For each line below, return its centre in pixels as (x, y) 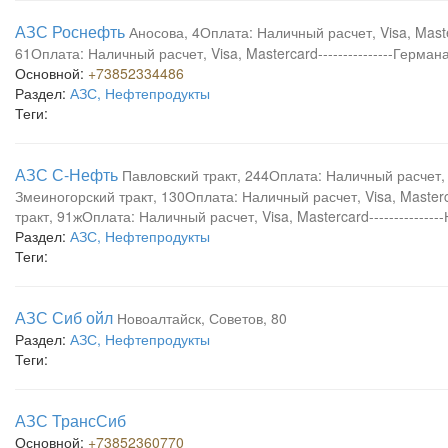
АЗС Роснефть (70, 31)
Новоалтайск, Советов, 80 (202, 318)
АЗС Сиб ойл (64, 317)
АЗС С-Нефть (66, 174)
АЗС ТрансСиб (70, 420)
